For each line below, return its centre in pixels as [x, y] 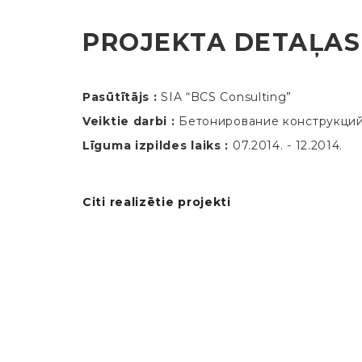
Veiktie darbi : [129, 121]
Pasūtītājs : [120, 97]
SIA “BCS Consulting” [227, 97]
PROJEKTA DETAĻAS [221, 42]
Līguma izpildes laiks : [156, 145]
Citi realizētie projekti [157, 202]
